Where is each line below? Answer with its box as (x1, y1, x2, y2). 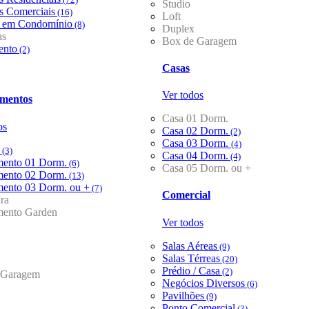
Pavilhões (162, 289, 204, 301)
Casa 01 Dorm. (162, 112, 228, 125)
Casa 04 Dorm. (162, 150, 228, 162)
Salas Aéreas (162, 239, 217, 252)
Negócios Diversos (162, 277, 245, 289)
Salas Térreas (162, 252, 220, 264)
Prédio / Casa (162, 264, 220, 277)
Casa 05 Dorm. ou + (162, 162, 251, 175)
